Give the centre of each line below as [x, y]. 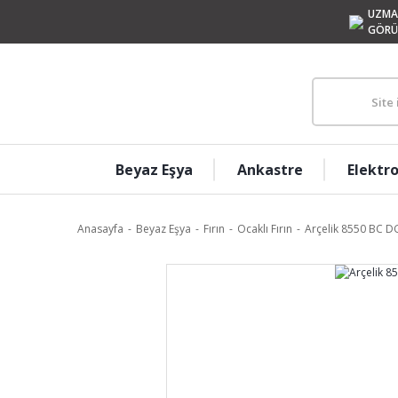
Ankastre [270, 169]
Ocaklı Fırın [265, 229]
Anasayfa [100, 229]
